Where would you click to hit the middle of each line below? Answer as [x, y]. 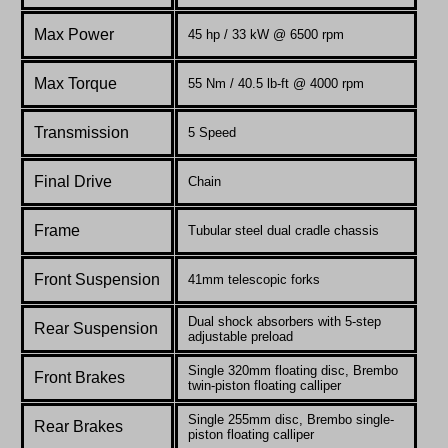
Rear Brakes [78, 426]
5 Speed [212, 132]
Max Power [74, 34]
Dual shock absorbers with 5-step [284, 321]
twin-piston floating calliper [264, 385]
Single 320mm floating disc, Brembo [293, 370]
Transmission [83, 132]
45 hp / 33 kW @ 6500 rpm [266, 34]
